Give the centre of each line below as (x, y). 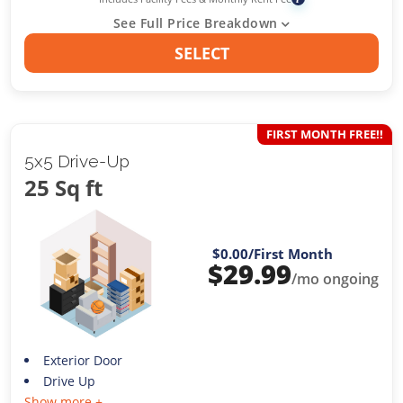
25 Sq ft (64, 187)
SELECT (201, 53)
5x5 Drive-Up (77, 161)
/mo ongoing (335, 278)
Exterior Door (82, 361)
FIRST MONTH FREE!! (324, 134)
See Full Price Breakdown (195, 22)
